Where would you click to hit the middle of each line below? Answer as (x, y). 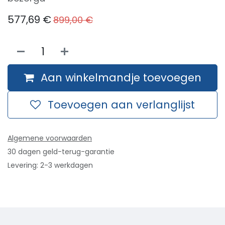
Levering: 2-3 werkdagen (50, 165)
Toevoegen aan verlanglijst (121, 105)
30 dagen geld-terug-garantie (61, 152)
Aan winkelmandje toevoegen (121, 77)
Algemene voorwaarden (50, 138)
